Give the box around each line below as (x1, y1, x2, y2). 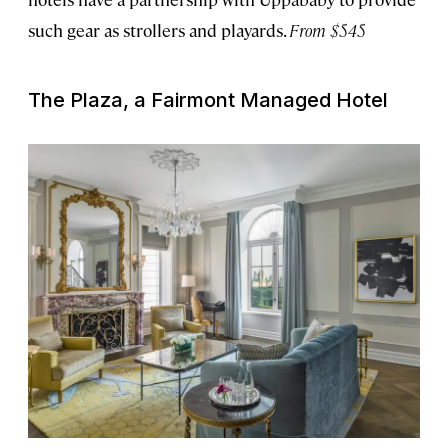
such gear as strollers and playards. (28, 19, 289, 42)
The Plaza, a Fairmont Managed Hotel (28, 88, 388, 113)
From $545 (289, 19, 366, 42)
